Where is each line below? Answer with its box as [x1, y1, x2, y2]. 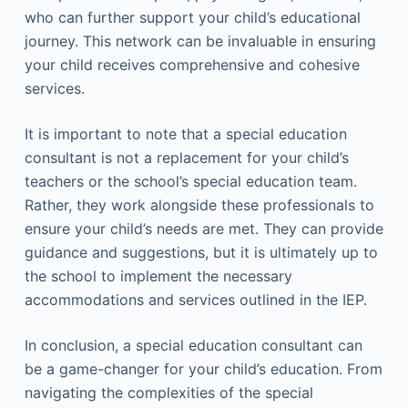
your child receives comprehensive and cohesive [24, 56, 360, 74]
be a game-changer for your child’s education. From [24, 360, 382, 378]
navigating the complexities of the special [24, 383, 313, 402]
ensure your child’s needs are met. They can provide [24, 219, 383, 238]
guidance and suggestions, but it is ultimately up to [24, 243, 378, 261]
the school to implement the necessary [24, 267, 292, 285]
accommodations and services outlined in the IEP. [24, 291, 367, 309]
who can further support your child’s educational [24, 8, 361, 26]
